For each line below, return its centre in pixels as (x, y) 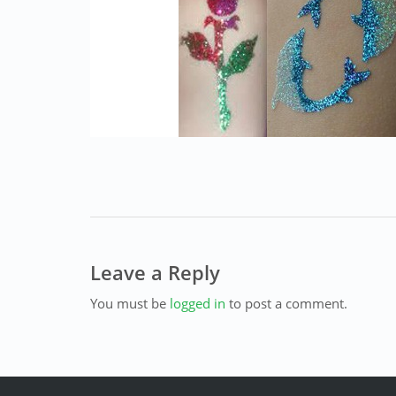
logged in (198, 303)
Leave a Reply (155, 272)
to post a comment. (286, 303)
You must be (130, 303)
